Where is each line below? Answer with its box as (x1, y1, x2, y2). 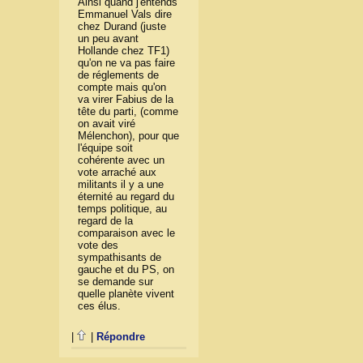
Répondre (96, 331, 146, 344)
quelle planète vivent (78, 288, 175, 301)
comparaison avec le (78, 227, 176, 240)
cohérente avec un (78, 154, 165, 167)
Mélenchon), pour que (78, 130, 180, 143)
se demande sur (78, 275, 154, 288)
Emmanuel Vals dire (78, 8, 173, 21)
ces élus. (78, 300, 122, 313)
